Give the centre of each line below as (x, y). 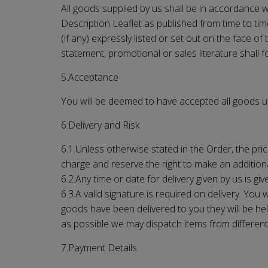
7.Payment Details (99, 247)
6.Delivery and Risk (100, 125)
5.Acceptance (90, 77)
